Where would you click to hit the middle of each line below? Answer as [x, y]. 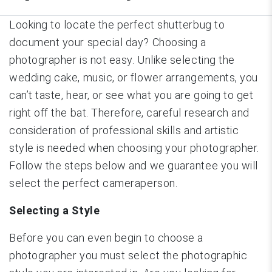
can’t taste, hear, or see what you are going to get [131, 95]
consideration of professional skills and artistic [124, 130]
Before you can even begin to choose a [106, 237]
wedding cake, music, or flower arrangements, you [134, 77]
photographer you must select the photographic [128, 255]
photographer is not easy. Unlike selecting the [122, 59]
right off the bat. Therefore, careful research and [130, 112]
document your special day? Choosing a [108, 42]
